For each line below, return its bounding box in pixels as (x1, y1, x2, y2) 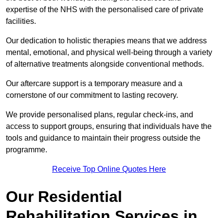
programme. (6, 145, 47, 154)
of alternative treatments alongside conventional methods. (6, 60, 204, 69)
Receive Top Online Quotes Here (52, 165, 166, 174)
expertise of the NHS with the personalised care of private (6, 5, 203, 14)
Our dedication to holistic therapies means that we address (6, 36, 207, 45)
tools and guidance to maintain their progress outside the (6, 134, 200, 143)
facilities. (6, 17, 38, 26)
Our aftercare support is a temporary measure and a (6, 79, 182, 88)
